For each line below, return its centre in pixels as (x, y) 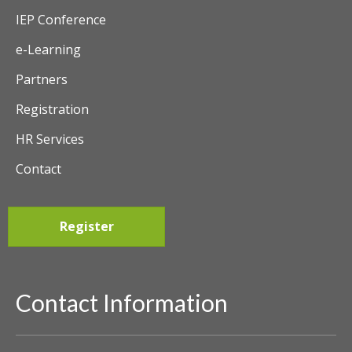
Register (86, 227)
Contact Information (122, 303)
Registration (52, 110)
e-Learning (48, 50)
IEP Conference (61, 20)
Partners (42, 80)
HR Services (50, 139)
